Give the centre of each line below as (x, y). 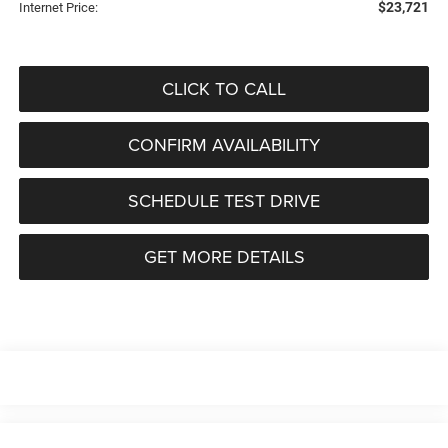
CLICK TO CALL (224, 88)
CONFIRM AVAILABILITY (224, 144)
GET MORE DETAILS (224, 256)
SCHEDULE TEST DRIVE (224, 200)
